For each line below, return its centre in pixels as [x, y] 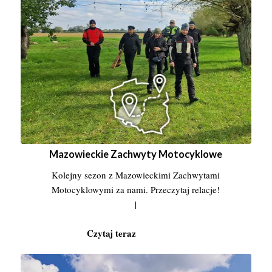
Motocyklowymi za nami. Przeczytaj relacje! [136, 190]
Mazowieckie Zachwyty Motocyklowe [136, 155]
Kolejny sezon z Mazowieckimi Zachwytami [136, 175]
